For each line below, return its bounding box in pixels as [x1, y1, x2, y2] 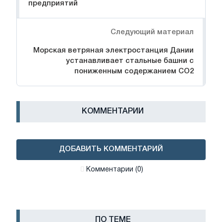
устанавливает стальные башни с [66, 57, 194, 64]
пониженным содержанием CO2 [74, 67, 194, 75]
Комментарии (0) [86, 166, 143, 173]
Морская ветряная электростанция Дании [33, 47, 194, 54]
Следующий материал [111, 28, 194, 36]
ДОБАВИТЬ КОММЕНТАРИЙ [59, 145, 163, 153]
